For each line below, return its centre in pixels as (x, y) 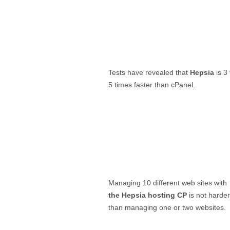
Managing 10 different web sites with (168, 183)
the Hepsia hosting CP (148, 195)
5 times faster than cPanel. (152, 84)
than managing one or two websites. (167, 207)
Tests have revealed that (149, 72)
